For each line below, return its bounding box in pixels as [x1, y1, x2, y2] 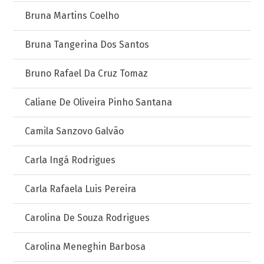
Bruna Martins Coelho [25, 10, 120, 21]
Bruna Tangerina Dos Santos [25, 39, 150, 50]
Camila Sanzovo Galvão [25, 126, 124, 137]
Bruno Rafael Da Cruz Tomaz [25, 68, 148, 79]
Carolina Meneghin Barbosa [25, 241, 146, 252]
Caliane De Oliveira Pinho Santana [25, 97, 173, 108]
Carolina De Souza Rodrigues [25, 212, 150, 223]
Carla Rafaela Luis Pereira [25, 183, 137, 194]
